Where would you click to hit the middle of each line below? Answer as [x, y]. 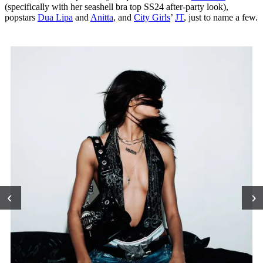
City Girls [152, 18]
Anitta [102, 18]
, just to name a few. [221, 18]
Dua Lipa [55, 18]
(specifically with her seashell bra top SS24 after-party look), [117, 7]
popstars [21, 18]
